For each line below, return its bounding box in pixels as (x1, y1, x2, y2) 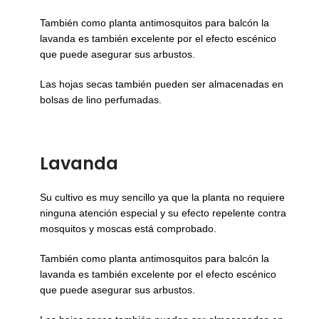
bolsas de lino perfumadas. (39, 94, 162, 106)
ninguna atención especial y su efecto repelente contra (39, 207, 286, 219)
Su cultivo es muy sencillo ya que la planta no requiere (39, 192, 285, 204)
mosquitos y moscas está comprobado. (39, 223, 216, 235)
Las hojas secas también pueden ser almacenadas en (39, 78, 283, 90)
